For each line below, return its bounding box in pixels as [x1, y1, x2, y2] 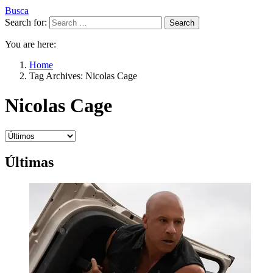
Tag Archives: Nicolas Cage [29, 71, 137, 81]
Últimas [5, 154, 54, 170]
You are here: [5, 39, 56, 49]
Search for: [5, 17, 47, 27]
